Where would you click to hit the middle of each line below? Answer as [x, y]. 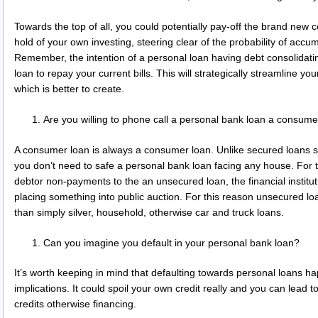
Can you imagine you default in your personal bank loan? [171, 242]
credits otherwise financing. [75, 304]
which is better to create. [69, 88]
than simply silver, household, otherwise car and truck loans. [149, 212]
